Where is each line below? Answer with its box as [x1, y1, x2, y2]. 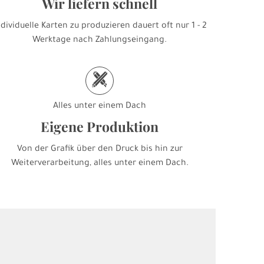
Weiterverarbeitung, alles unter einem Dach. [11, 159, 189, 169]
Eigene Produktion [41, 117, 159, 136]
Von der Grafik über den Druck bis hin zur [16, 145, 183, 154]
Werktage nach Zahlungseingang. [32, 36, 167, 45]
